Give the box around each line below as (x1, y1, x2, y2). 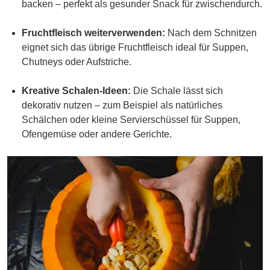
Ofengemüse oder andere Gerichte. (22, 128, 172, 139)
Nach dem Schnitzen (165, 27, 257, 38)
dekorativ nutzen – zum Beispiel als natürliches (22, 99, 222, 110)
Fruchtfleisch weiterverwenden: (22, 27, 165, 38)
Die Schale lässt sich (131, 85, 223, 96)
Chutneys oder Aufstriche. (22, 56, 131, 67)
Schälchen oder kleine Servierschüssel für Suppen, (22, 114, 240, 125)
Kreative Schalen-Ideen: (22, 85, 131, 96)
